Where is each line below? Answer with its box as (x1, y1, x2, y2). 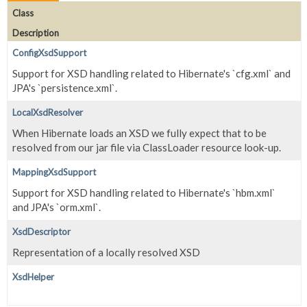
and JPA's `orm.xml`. (12, 200, 101, 213)
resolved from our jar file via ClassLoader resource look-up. (12, 140, 281, 153)
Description (12, 27, 59, 38)
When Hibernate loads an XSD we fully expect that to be (12, 126, 267, 139)
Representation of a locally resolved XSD (12, 245, 200, 258)
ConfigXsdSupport (12, 47, 86, 58)
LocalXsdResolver (12, 106, 83, 118)
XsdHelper (12, 271, 54, 282)
